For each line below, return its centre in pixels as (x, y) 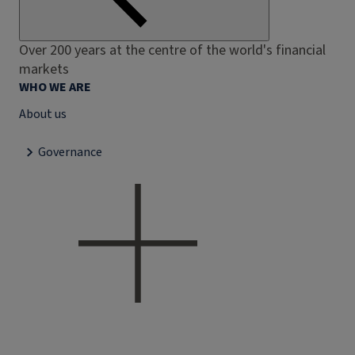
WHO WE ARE (55, 87)
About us (43, 114)
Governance (70, 152)
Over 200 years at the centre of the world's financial (172, 50)
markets (44, 69)
